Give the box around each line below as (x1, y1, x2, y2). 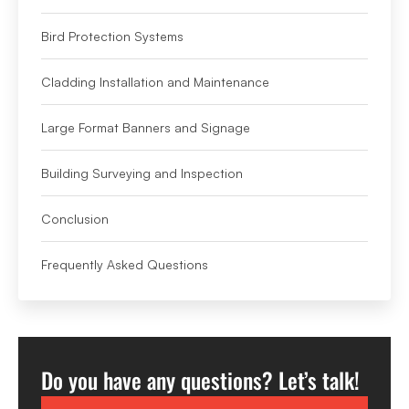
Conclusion (41, 211, 109, 227)
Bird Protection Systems (41, 28, 184, 45)
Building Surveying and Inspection (41, 165, 243, 182)
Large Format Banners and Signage (41, 120, 250, 136)
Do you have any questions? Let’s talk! (41, 363, 360, 397)
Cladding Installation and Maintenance (41, 74, 269, 90)
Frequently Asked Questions (41, 257, 208, 273)
